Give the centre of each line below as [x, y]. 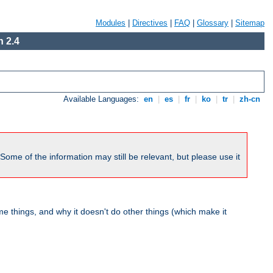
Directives [150, 23]
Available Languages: [103, 99]
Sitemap [250, 23]
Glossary [213, 23]
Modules [111, 23]
